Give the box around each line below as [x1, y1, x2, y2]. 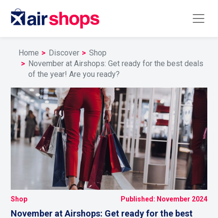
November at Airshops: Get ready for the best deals [28, 59, 204, 68]
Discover [49, 48, 80, 57]
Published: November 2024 [120, 195, 207, 203]
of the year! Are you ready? [28, 70, 120, 79]
